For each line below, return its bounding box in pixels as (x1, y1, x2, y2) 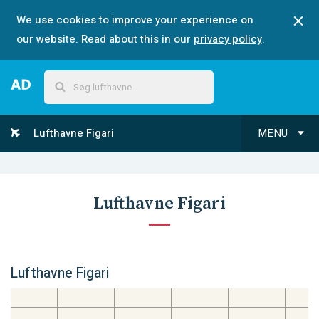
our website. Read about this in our (16, 31, 191, 47)
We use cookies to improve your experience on (16, 12, 253, 28)
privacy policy (193, 31, 262, 47)
